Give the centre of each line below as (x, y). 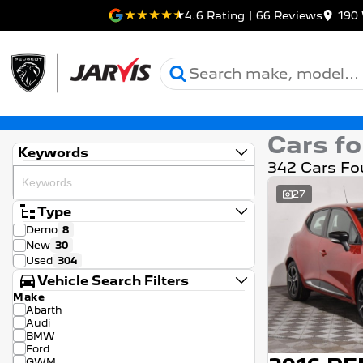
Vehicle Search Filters (113, 280)
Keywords (53, 152)
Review (293, 15)
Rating (224, 15)
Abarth (44, 310)
